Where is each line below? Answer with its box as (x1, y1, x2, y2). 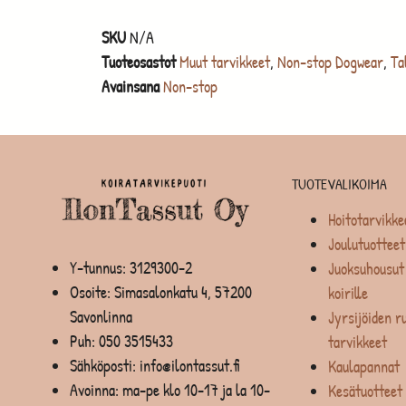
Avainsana (101, 74, 159, 98)
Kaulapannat (327, 354, 400, 378)
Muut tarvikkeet (179, 50, 270, 73)
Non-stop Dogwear (277, 50, 383, 73)
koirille (327, 281, 368, 304)
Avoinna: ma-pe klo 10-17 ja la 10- (69, 378, 270, 401)
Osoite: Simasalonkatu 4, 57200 (69, 280, 252, 304)
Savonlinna (69, 304, 132, 328)
